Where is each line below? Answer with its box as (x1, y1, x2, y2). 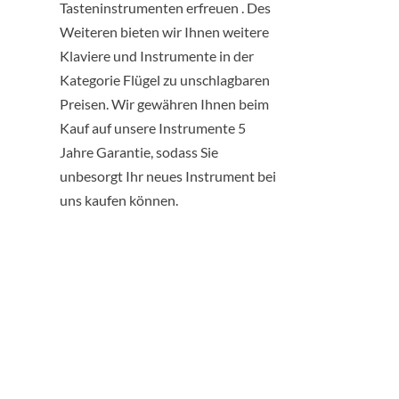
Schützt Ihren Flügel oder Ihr (87, 346, 249, 361)
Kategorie (60, 70, 124, 88)
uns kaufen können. (60, 191, 179, 208)
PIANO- (87, 248, 186, 283)
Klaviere (60, 46, 114, 64)
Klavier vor (87, 368, 149, 382)
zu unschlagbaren (163, 70, 271, 88)
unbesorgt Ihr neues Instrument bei (60, 167, 277, 184)
